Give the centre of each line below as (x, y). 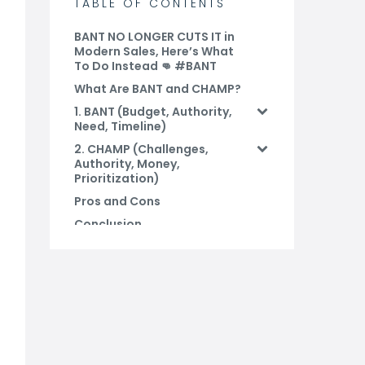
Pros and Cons (117, 201)
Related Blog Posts (131, 270)
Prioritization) (117, 178)
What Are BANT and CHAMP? (158, 89)
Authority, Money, (127, 164)
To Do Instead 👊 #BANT (145, 66)
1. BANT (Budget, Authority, (153, 112)
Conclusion (108, 224)
